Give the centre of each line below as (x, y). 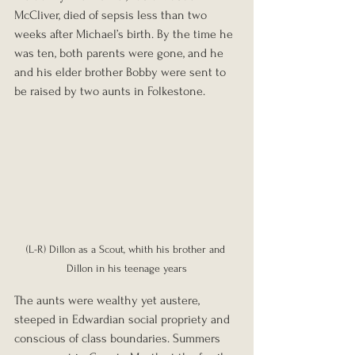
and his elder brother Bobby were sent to (122, 72)
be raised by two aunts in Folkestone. (110, 91)
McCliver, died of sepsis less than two (112, 15)
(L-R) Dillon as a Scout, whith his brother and (127, 249)
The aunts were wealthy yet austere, (109, 300)
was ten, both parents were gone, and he (120, 53)
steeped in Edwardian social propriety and (124, 319)
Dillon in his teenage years (127, 268)
